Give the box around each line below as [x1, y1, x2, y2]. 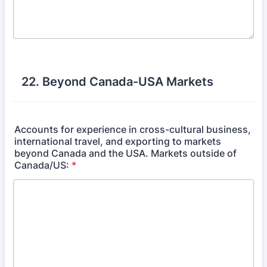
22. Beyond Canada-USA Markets [21, 74, 213, 89]
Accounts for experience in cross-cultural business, [14, 123, 251, 135]
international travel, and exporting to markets [14, 135, 221, 147]
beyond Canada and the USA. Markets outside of [14, 147, 237, 159]
